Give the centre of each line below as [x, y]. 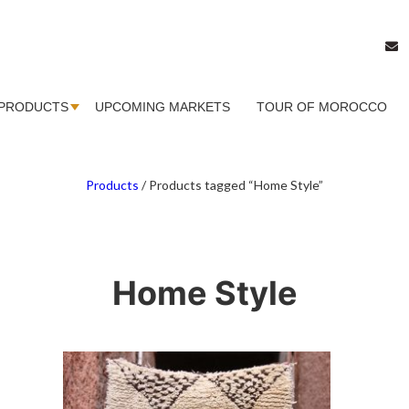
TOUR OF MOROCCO [322, 107]
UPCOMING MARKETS [163, 107]
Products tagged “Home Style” [236, 185]
